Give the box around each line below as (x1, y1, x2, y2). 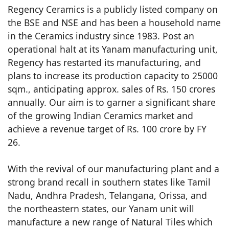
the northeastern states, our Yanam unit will (8, 202, 194, 215)
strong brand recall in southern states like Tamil (8, 176, 211, 189)
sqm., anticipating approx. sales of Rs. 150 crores (8, 83, 215, 96)
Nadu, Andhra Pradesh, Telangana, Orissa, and (8, 189, 207, 202)
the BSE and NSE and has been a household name (8, 16, 221, 29)
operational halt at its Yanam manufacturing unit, (8, 43, 218, 56)
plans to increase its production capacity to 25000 (8, 70, 218, 82)
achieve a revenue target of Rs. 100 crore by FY (8, 123, 207, 135)
